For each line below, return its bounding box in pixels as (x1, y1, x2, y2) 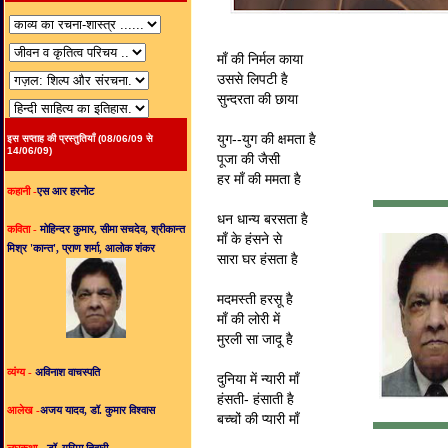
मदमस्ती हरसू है (217, 292, 293, 307)
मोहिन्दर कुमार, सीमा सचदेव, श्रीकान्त (40, 223, 185, 235)
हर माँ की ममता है (217, 172, 301, 187)
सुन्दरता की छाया (217, 92, 298, 107)
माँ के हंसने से (217, 232, 282, 247)
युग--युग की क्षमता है (217, 132, 316, 147)
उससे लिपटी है (217, 72, 288, 87)
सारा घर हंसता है (217, 252, 298, 267)
